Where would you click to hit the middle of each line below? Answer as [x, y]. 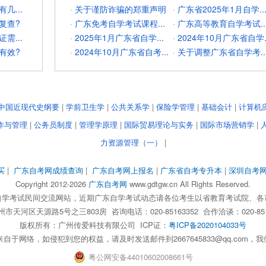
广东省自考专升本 [191, 170]
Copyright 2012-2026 [52, 184]
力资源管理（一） [131, 142]
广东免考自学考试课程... [120, 23]
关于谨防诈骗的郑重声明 [121, 9]
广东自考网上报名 [123, 170]
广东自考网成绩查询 [48, 170]
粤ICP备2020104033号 [208, 225]
